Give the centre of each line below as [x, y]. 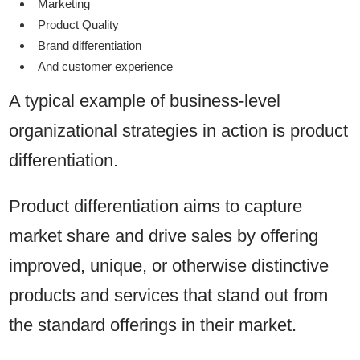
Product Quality [78, 25]
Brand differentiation [89, 46]
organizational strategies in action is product [179, 131]
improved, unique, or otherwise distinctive [169, 266]
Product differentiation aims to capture [156, 207]
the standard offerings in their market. [155, 325]
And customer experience [105, 67]
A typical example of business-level [145, 101]
